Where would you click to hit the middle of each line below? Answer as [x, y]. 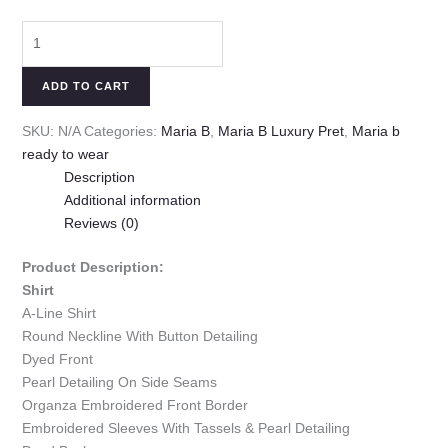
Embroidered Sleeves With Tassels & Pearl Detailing [185, 427]
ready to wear [65, 153]
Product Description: [92, 266]
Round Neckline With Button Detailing [139, 335]
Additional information [132, 199]
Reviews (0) [101, 222]
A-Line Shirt [58, 312]
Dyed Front [57, 358]
